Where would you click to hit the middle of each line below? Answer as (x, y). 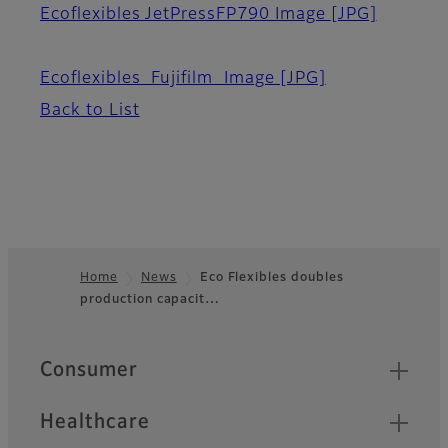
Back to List (90, 111)
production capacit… (150, 300)
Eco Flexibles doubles (271, 278)
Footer (46, 311)
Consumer (89, 370)
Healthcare (95, 422)
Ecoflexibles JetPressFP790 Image (185, 15)
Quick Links (95, 362)
